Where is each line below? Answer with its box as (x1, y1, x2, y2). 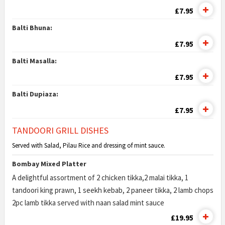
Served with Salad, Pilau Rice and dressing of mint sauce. (12, 141, 167, 150)
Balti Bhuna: (12, 23, 52, 32)
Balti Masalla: (12, 56, 57, 65)
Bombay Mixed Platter (12, 159, 86, 168)
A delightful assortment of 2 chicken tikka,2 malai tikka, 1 (12, 173, 188, 182)
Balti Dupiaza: (12, 89, 58, 98)
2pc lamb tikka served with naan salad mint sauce (12, 198, 164, 207)
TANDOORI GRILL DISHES (12, 125, 108, 136)
